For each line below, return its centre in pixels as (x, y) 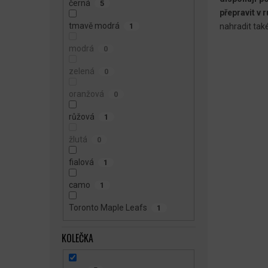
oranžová (86, 94)
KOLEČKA (77, 238)
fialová (81, 162)
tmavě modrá (94, 26)
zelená (81, 71)
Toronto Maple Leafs (108, 208)
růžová (81, 117)
